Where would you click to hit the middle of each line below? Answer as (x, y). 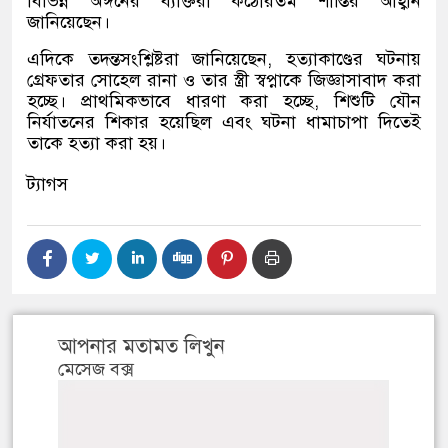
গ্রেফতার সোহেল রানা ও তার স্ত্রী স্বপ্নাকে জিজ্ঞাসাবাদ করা (224, 80)
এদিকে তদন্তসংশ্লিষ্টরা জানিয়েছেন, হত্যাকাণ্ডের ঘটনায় (224, 59)
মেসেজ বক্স (96, 369)
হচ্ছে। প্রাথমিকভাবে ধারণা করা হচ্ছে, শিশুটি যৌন (224, 101)
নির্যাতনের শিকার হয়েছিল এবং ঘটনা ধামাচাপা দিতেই (224, 122)
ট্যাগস (47, 184)
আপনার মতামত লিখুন (141, 346)
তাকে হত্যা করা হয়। (96, 143)
